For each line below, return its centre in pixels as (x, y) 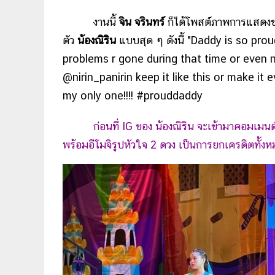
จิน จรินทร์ (140, 21)
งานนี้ (89, 21)
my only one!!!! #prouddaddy (133, 95)
